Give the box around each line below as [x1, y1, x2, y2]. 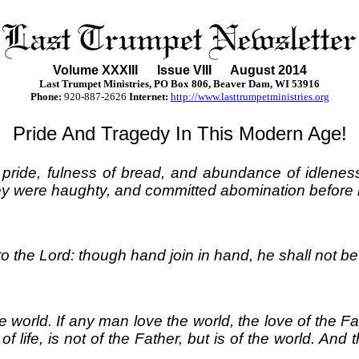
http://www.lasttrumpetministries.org [170, 91, 329, 103]
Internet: [128, 91, 168, 103]
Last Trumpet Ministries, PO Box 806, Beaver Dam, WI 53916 [39, 78, 320, 90]
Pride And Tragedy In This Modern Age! [12, 123, 347, 144]
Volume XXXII [52, 63, 135, 77]
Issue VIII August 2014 [140, 63, 307, 77]
